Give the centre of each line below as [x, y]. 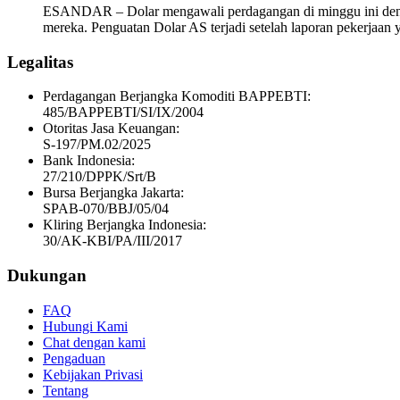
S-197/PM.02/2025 [97, 145]
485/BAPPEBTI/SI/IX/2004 [123, 112]
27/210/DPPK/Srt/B [100, 177]
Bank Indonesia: [89, 161]
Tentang [66, 390]
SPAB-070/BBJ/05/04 [106, 209]
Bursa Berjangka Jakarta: [113, 193]
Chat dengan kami [94, 342]
